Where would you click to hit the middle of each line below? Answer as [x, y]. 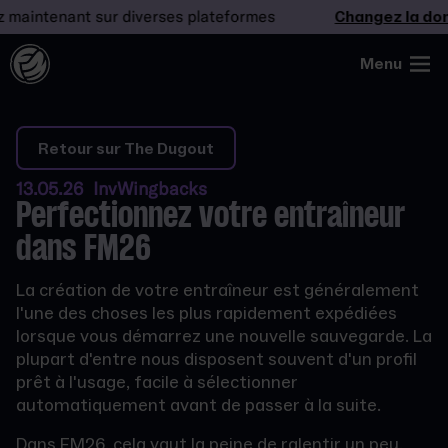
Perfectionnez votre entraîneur [210, 217]
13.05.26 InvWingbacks [111, 189]
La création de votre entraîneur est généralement [217, 290]
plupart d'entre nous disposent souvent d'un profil [216, 359]
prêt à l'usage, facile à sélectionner [157, 382]
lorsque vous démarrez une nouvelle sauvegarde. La [224, 336]
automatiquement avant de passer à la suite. [198, 405]
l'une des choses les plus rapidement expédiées [206, 313]
